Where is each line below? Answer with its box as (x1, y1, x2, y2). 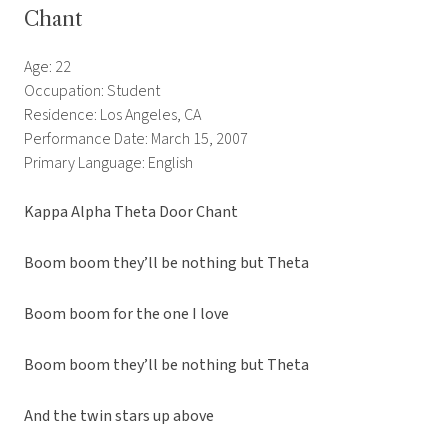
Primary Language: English (24, 152, 193, 175)
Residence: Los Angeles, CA (24, 104, 201, 127)
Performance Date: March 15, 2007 (24, 128, 248, 151)
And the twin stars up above (24, 405, 214, 428)
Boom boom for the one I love (24, 303, 229, 326)
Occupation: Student (24, 80, 160, 103)
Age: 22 (24, 56, 71, 79)
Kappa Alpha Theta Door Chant (24, 201, 238, 224)
